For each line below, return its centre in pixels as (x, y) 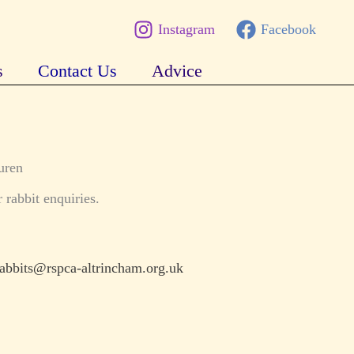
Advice (177, 71)
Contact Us (77, 71)
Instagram (186, 30)
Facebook (288, 30)
